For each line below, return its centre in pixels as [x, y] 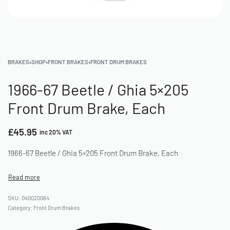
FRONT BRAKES [68, 62]
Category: [21, 208]
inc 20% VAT [56, 132]
